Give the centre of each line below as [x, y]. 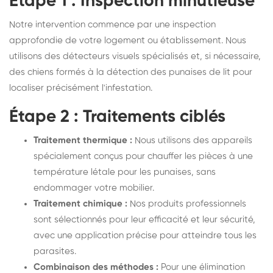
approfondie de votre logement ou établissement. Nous [128, 40]
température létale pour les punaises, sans [125, 172]
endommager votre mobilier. [94, 188]
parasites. [55, 251]
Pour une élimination [202, 267]
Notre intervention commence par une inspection [112, 24]
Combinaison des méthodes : [96, 267]
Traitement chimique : [80, 204]
